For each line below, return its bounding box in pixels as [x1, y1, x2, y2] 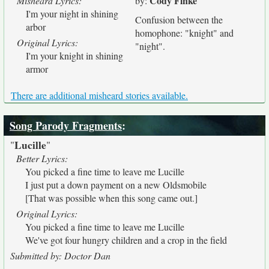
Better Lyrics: [16, 152, 68, 165]
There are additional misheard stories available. [11, 89, 188, 101]
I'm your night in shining [26, 7, 118, 20]
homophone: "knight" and [135, 26, 234, 39]
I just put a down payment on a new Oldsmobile [25, 178, 207, 191]
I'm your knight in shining [26, 49, 123, 62]
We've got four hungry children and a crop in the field [25, 234, 227, 246]
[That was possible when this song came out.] [25, 192, 198, 204]
